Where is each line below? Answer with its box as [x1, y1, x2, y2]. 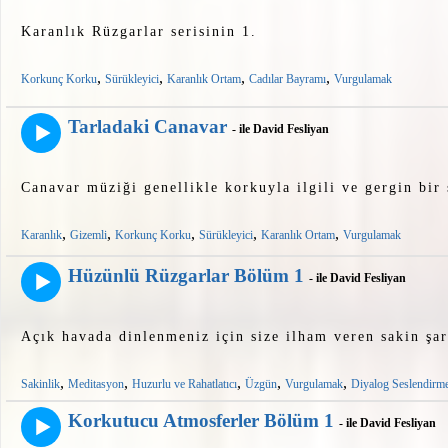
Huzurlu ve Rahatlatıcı [132, 377, 237, 392]
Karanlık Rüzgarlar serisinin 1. [21, 24, 257, 40]
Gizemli [70, 228, 107, 243]
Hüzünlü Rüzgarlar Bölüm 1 [68, 265, 304, 287]
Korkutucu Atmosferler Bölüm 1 [68, 410, 334, 432]
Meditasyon [68, 377, 124, 392]
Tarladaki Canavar [68, 116, 227, 138]
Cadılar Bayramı [249, 72, 326, 87]
